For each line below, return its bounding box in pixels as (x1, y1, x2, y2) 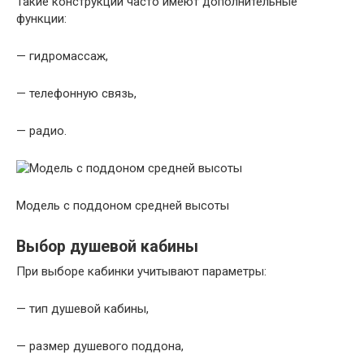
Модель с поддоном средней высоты (16, 198, 229, 213)
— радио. (16, 123, 67, 138)
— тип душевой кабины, (16, 301, 149, 316)
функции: (16, 11, 67, 26)
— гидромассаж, (16, 49, 108, 63)
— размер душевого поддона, (16, 339, 184, 353)
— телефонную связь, (16, 86, 136, 101)
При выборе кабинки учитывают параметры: (16, 264, 266, 279)
